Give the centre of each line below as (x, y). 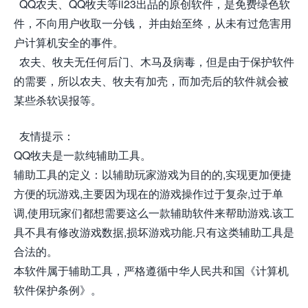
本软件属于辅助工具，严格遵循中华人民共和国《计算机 (151, 271)
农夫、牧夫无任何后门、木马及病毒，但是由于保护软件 (154, 62)
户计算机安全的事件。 (69, 42)
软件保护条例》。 (58, 290)
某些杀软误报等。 (58, 100)
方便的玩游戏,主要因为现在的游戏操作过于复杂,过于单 (148, 194)
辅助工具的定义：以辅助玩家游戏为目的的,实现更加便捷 (153, 174)
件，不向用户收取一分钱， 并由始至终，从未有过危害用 (153, 23)
